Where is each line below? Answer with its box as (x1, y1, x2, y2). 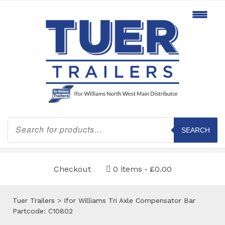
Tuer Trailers (13, 196, 55, 204)
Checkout (53, 164, 91, 174)
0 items (113, 164, 142, 174)
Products (7, 116, 38, 125)
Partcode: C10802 (13, 206, 73, 215)
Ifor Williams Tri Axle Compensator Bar (64, 196, 195, 204)
